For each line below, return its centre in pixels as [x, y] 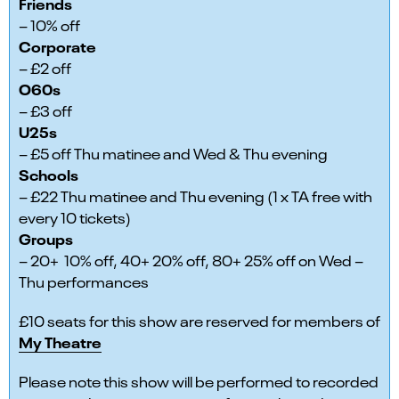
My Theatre [60, 342]
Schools [49, 174]
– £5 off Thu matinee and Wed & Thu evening [173, 153]
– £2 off [45, 68]
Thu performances [84, 281]
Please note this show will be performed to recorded [199, 381]
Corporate [57, 46]
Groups [46, 238]
